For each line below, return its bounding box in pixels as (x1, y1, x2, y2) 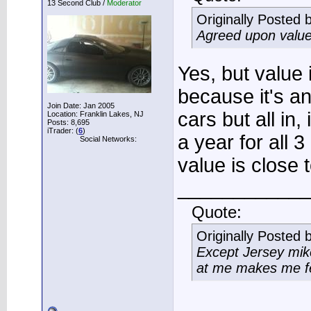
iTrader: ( (47, 126, 78, 135)
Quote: (192, 203, 242, 221)
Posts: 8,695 (47, 118, 90, 126)
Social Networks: (79, 135, 137, 143)
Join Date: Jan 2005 (47, 101, 115, 110)
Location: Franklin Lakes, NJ (47, 110, 144, 118)
